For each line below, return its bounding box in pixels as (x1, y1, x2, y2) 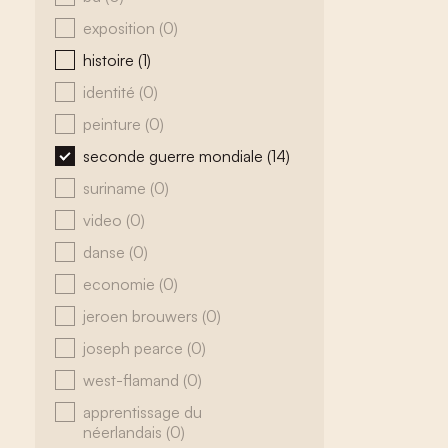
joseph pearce (83, 338, 187, 358)
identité (83, 82, 139, 102)
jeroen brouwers (83, 306, 202, 326)
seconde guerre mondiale (83, 146, 267, 166)
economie (83, 274, 159, 294)
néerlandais (83, 422, 166, 442)
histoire (83, 50, 138, 70)
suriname (83, 178, 150, 198)
